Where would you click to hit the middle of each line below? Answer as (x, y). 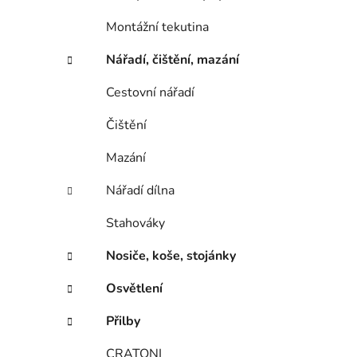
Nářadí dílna (140, 191)
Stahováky (135, 224)
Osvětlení (134, 289)
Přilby (123, 322)
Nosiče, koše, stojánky (171, 256)
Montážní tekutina (157, 27)
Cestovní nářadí (150, 93)
